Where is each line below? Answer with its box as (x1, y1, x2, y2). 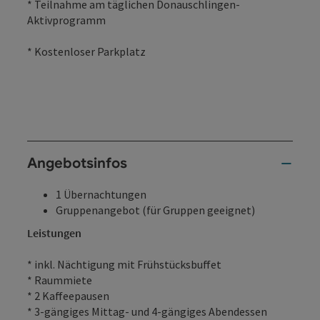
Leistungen (27, 225, 81, 240)
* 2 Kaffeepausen (27, 288, 109, 303)
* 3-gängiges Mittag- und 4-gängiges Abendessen (27, 304, 267, 319)
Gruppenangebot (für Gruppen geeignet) (56, 202, 255, 217)
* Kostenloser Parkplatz (27, 44, 146, 59)
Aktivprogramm (27, 12, 106, 27)
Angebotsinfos (27, 154, 127, 173)
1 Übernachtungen (56, 186, 146, 201)
